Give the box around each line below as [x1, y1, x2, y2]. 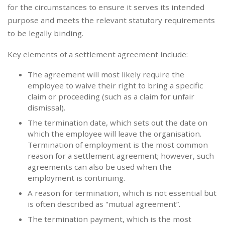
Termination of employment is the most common [28, 140, 208, 150]
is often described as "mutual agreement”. [28, 199, 180, 209]
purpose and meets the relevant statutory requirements [8, 15, 215, 26]
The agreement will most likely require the [28, 69, 184, 80]
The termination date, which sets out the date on [28, 118, 207, 128]
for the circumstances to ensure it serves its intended [8, 2, 204, 13]
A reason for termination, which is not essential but [28, 188, 216, 198]
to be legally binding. [8, 28, 83, 39]
